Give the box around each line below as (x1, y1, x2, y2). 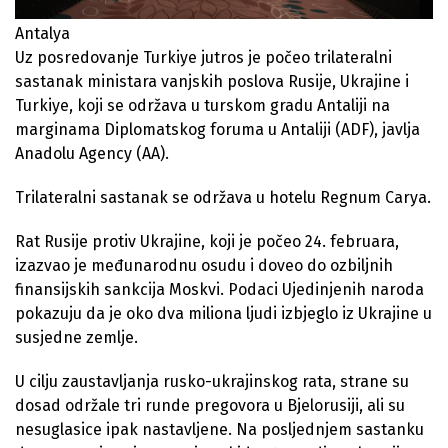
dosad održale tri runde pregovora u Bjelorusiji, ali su (15, 396, 405, 416)
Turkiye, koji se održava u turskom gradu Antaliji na (15, 96, 390, 116)
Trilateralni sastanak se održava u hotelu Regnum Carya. (15, 188, 431, 208)
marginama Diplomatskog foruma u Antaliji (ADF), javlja (15, 120, 420, 140)
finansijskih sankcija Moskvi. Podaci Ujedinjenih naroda (15, 280, 424, 300)
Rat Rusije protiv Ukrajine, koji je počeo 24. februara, (15, 232, 399, 252)
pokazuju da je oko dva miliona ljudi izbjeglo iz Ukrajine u (15, 304, 432, 324)
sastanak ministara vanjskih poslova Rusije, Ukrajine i (15, 72, 409, 92)
